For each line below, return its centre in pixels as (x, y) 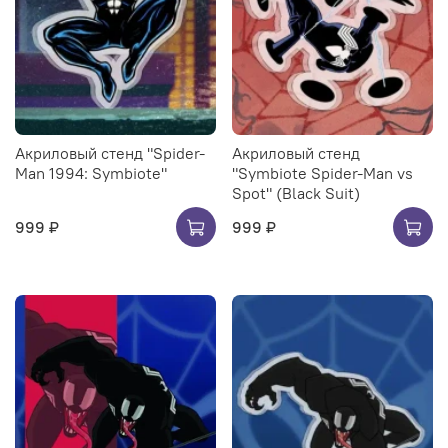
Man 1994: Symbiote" (91, 172)
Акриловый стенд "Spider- (110, 152)
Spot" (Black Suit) (296, 192)
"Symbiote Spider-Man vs (322, 172)
